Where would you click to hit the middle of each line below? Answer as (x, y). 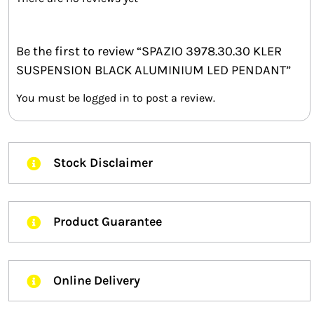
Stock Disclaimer (103, 163)
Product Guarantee (108, 222)
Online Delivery (97, 281)
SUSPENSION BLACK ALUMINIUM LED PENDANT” (153, 70)
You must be (49, 98)
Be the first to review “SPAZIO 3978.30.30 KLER (149, 51)
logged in (106, 98)
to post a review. (172, 98)
